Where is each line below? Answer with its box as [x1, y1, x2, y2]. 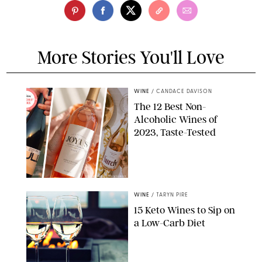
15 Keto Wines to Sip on [134, 204, 235, 216]
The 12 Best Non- [134, 100, 206, 112]
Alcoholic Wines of [134, 113, 218, 125]
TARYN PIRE [156, 192, 188, 198]
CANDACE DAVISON [156, 88, 212, 94]
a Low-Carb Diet [134, 216, 205, 229]
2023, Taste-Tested [134, 126, 216, 138]
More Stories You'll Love [37, 46, 225, 68]
